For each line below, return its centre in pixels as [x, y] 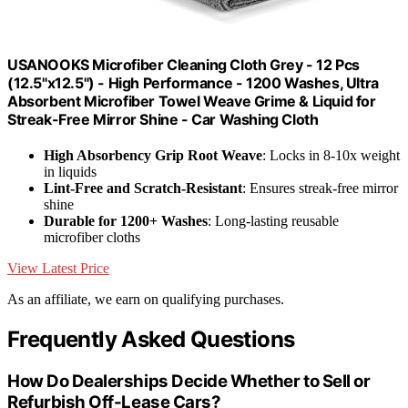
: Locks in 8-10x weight [331, 155]
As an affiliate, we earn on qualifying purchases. [146, 299]
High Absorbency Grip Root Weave [153, 155]
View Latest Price [58, 268]
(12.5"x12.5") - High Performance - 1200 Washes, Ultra [193, 82]
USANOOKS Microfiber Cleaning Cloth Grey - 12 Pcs [184, 64]
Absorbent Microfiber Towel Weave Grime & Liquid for [192, 101]
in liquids [70, 171]
